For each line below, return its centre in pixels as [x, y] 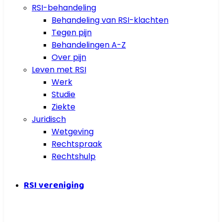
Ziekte [63, 107]
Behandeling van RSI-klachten [110, 20]
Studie [63, 94]
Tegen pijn [72, 32]
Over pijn [69, 57]
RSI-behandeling [64, 7]
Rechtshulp [74, 156]
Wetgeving [73, 131]
